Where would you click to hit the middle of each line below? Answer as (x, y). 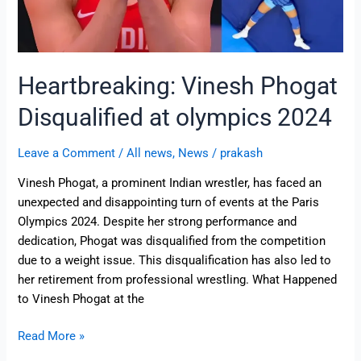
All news (150, 153)
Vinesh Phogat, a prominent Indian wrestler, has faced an (170, 183)
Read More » (52, 336)
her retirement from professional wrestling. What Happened (178, 280)
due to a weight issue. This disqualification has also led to (175, 261)
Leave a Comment (67, 153)
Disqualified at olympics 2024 (175, 117)
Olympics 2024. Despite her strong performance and (158, 222)
